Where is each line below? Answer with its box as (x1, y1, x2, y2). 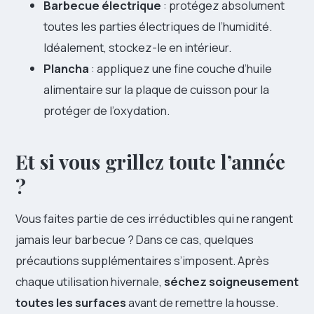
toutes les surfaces (15, 294, 126, 310)
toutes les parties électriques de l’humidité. (43, 18, 272, 34)
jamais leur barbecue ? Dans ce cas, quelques (15, 231, 254, 247)
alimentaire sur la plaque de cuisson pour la (43, 81, 269, 97)
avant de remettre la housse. (126, 294, 278, 310)
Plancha (43, 60, 89, 76)
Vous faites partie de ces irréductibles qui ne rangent (15, 210, 293, 226)
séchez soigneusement (164, 273, 299, 289)
